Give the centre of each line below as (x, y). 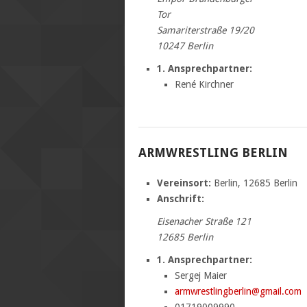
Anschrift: (180, 198)
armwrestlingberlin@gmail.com (238, 291)
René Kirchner (205, 84)
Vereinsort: (184, 183)
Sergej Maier (201, 275)
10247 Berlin (185, 46)
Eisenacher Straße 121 (204, 221)
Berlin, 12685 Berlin (254, 183)
